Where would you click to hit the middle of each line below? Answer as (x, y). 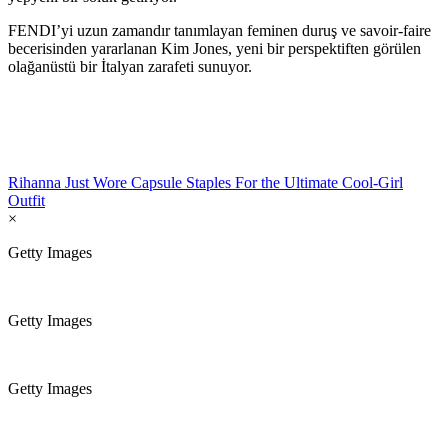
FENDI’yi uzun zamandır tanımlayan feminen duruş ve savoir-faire (219, 30)
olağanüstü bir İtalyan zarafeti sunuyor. (130, 66)
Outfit (26, 200)
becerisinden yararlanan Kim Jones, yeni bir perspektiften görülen (214, 48)
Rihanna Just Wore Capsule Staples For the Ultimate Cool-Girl (205, 182)
